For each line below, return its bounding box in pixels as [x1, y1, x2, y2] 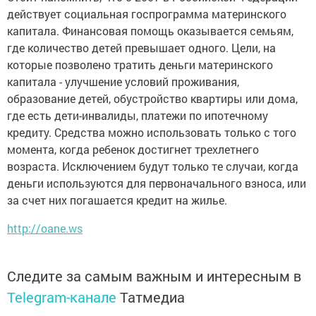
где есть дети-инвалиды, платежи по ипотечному [7, 108, 268, 123]
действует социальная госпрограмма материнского [7, 6, 286, 21]
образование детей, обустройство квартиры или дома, [7, 91, 298, 106]
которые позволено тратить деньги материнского [7, 57, 273, 72]
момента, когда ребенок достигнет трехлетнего [7, 142, 259, 157]
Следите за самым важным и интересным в [7, 267, 301, 285]
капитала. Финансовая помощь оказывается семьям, [7, 23, 293, 38]
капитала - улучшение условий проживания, [7, 74, 239, 89]
